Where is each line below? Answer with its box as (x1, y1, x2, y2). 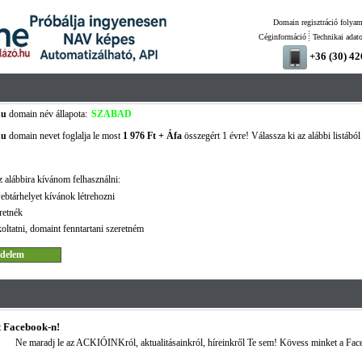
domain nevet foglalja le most (6, 130, 123, 141)
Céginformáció (258, 32, 306, 41)
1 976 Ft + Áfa (122, 130, 182, 141)
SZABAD (90, 108, 132, 120)
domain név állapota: (6, 108, 87, 120)
